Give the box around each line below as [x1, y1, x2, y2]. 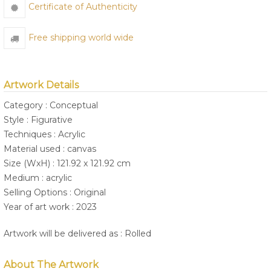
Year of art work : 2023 [4, 201, 97, 213]
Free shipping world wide [28, 32, 134, 44]
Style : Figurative [4, 114, 73, 126]
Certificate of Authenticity [28, 1, 137, 13]
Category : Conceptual [4, 100, 98, 111]
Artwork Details [4, 79, 79, 91]
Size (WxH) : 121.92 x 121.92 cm [4, 158, 131, 169]
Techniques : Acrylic [4, 129, 85, 140]
